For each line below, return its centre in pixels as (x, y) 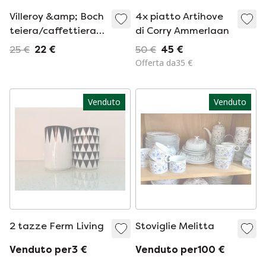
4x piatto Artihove (179, 16)
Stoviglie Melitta (175, 226)
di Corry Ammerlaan (182, 31)
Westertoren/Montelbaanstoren (86, 45)
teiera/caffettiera (53, 31)
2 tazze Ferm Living (57, 226)
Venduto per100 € (180, 250)
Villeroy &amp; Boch (57, 16)
